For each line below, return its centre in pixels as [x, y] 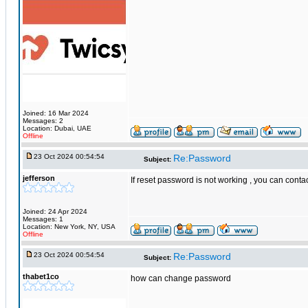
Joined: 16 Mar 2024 [56, 113]
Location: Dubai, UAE [57, 128]
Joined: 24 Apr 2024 [55, 211]
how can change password [181, 278]
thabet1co [41, 276]
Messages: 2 [43, 121]
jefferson [39, 178]
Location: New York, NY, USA [69, 227]
